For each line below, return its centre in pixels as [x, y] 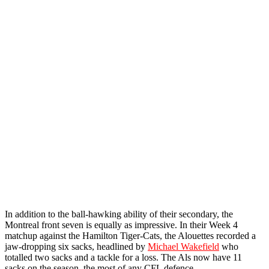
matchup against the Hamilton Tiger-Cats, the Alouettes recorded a [130, 235]
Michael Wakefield [183, 246]
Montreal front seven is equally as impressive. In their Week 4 [121, 225]
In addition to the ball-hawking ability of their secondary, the [119, 214]
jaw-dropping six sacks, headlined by [76, 246]
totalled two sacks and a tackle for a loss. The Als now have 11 [123, 257]
